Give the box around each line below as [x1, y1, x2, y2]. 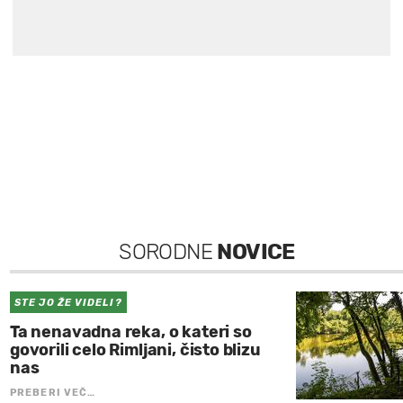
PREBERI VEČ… [10, 386, 96, 399]
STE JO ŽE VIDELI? [14, 296, 122, 309]
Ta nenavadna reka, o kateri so [10, 321, 252, 342]
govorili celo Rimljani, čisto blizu [10, 339, 261, 360]
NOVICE [217, 238, 295, 264]
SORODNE [119, 238, 218, 264]
